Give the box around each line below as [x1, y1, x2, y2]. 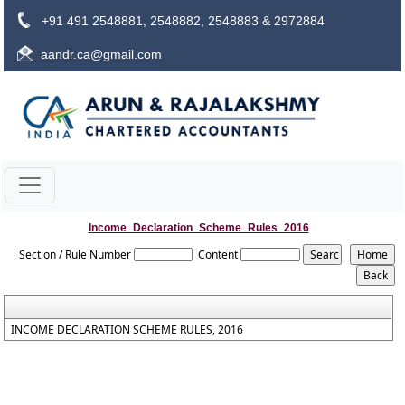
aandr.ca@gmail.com [41, 47, 162, 61]
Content [198, 247, 239, 262]
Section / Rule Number [19, 247, 131, 262]
